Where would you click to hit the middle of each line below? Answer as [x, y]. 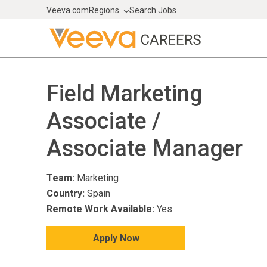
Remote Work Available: [100, 209]
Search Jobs [153, 10]
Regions [104, 10]
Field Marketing [125, 93]
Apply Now [116, 238]
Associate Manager [145, 148]
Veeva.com [68, 10]
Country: [66, 193]
